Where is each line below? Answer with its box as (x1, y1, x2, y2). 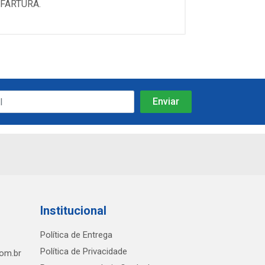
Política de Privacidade (40, 246, 127, 257)
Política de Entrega (40, 230, 112, 240)
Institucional (40, 203, 106, 218)
